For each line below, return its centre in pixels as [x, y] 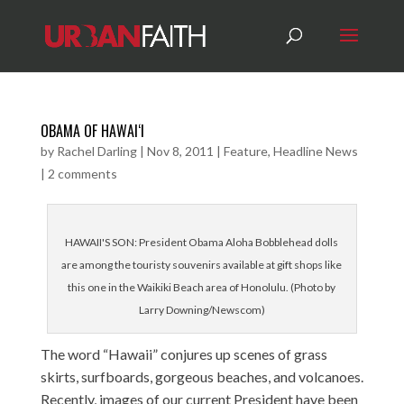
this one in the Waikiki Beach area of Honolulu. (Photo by [202, 287]
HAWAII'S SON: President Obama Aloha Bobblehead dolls [202, 242]
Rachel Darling [96, 151]
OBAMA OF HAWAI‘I [92, 131]
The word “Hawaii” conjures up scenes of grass [184, 354]
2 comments [82, 174]
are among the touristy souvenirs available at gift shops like [202, 265]
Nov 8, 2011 [180, 151]
